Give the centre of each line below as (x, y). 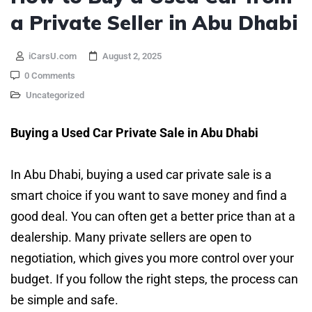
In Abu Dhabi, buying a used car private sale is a (141, 174)
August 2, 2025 (132, 56)
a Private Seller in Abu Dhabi (154, 22)
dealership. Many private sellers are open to (131, 237)
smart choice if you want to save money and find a (149, 195)
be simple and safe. (64, 299)
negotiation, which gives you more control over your (152, 258)
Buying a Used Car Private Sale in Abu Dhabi (134, 132)
